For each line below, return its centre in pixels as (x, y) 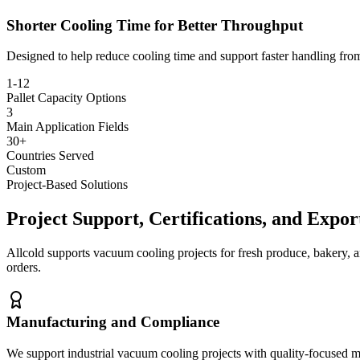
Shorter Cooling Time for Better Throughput (155, 25)
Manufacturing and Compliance (113, 321)
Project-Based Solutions (67, 185)
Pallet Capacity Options (66, 98)
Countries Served (50, 156)
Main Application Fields (67, 127)
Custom (26, 170)
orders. (24, 268)
